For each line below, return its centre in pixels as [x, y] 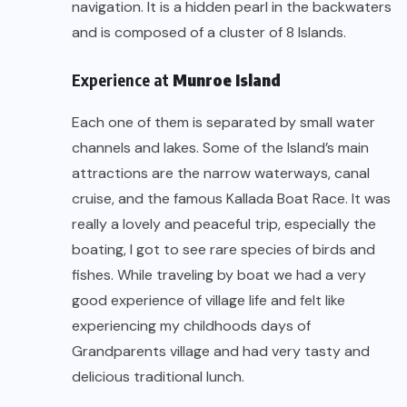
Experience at [122, 80]
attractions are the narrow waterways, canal [221, 174]
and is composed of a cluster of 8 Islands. [209, 33]
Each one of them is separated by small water [223, 123]
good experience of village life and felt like [208, 301]
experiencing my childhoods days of [191, 326]
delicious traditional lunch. [158, 377]
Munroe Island [227, 80]
